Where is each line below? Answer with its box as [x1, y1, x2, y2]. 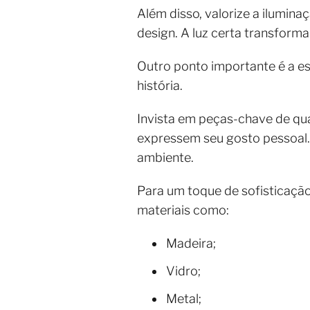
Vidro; [166, 264, 201, 279]
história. [137, 78, 183, 93]
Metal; [166, 291, 201, 307]
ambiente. [137, 150, 194, 165]
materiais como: [137, 203, 229, 218]
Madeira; [166, 236, 216, 251]
